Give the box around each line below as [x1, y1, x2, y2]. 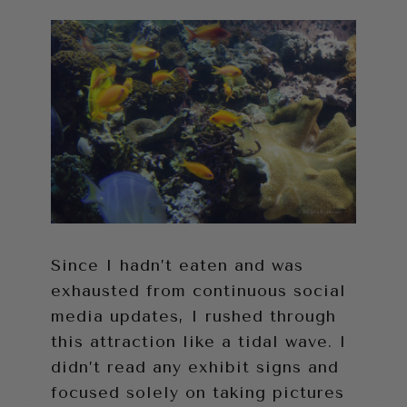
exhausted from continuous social [51, 280, 346, 301]
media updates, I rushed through [51, 305, 336, 326]
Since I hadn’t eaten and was [51, 254, 303, 275]
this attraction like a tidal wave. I [51, 331, 347, 352]
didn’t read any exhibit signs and [51, 356, 339, 377]
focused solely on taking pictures [51, 382, 344, 402]
